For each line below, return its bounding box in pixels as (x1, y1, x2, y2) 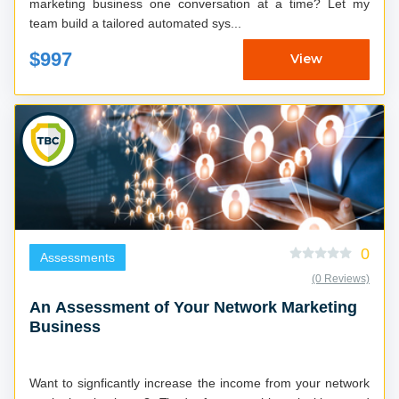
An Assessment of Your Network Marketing (29, 297, 357, 316)
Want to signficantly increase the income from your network (29, 375, 370, 390)
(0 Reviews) (312, 272, 370, 285)
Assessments (40, 249, 115, 265)
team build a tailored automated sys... (29, 15, 241, 30)
